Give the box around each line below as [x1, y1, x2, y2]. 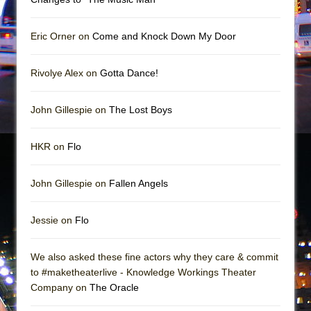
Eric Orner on [31, 30, 92, 42]
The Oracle [90, 281, 139, 293]
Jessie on [31, 214, 75, 226]
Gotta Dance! [100, 67, 158, 78]
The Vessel [91, 19, 136, 31]
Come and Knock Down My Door [92, 30, 236, 42]
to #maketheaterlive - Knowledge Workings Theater [31, 266, 256, 278]
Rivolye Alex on [31, 67, 100, 78]
